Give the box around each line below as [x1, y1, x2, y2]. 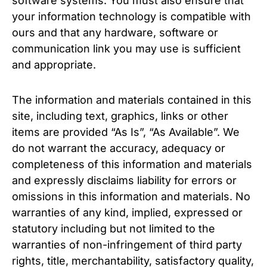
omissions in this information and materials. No [12, 190, 250, 203]
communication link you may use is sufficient [12, 42, 241, 55]
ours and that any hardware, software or [12, 26, 218, 39]
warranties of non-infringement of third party [12, 238, 242, 251]
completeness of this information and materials [12, 158, 252, 170]
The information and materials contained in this [12, 94, 252, 106]
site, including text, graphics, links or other [12, 110, 228, 122]
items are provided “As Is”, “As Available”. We [12, 126, 240, 138]
